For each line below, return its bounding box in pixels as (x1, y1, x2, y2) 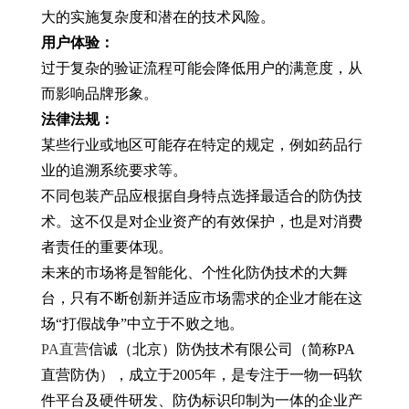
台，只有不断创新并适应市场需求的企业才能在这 (40, 290, 362, 306)
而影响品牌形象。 (40, 86, 158, 101)
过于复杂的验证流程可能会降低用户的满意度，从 (40, 60, 362, 76)
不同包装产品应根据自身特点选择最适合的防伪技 (40, 188, 362, 204)
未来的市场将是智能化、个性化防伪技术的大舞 (40, 265, 348, 280)
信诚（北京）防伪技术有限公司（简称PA (88, 341, 355, 357)
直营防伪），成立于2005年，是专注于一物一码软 (40, 367, 362, 383)
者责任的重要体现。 (40, 239, 173, 255)
